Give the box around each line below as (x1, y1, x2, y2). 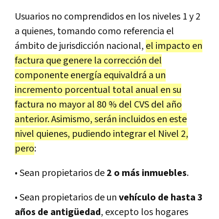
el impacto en (146, 39, 202, 52)
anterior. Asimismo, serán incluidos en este (15, 112, 187, 126)
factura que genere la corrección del (15, 54, 162, 67)
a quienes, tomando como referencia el (15, 24, 174, 38)
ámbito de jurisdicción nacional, (15, 39, 146, 52)
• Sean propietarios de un (15, 191, 119, 204)
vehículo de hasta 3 (119, 191, 203, 204)
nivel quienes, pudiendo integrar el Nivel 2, (15, 127, 188, 140)
